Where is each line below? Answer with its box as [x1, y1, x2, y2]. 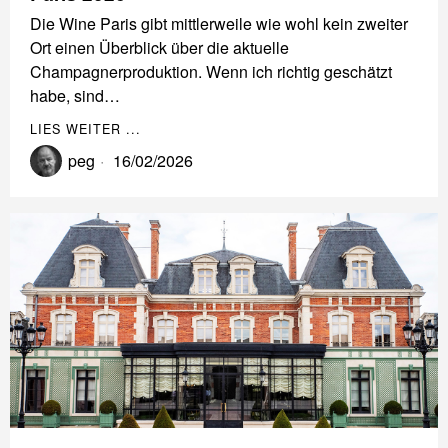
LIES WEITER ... [30, 120, 141, 139]
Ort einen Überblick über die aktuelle [30, 36, 289, 59]
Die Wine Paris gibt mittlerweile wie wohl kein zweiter [30, 12, 408, 35]
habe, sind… [30, 84, 120, 107]
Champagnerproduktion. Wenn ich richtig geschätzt [30, 60, 392, 83]
